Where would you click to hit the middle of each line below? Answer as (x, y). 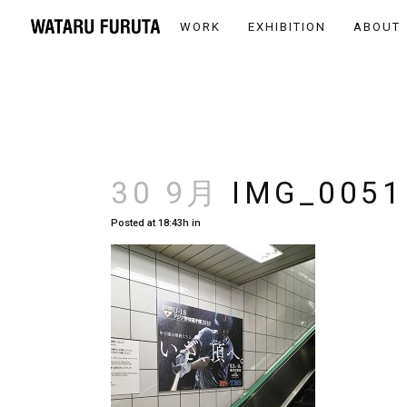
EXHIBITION (287, 27)
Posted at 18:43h (150, 223)
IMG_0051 (312, 193)
